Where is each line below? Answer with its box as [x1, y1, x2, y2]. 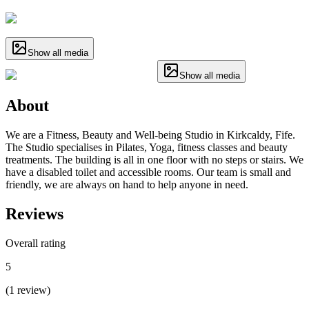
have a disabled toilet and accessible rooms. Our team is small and [6, 166, 291, 178]
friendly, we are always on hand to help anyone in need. [6, 178, 248, 190]
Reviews [6, 204, 63, 223]
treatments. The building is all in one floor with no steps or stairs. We [6, 153, 303, 166]
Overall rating [6, 237, 66, 249]
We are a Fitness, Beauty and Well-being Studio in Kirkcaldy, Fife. [6, 128, 295, 141]
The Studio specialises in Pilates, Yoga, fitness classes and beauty [6, 141, 288, 153]
